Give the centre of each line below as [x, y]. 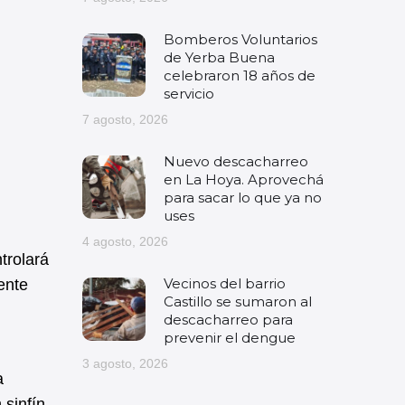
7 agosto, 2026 [125, 119]
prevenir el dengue [230, 338]
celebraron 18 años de [240, 75]
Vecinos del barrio [225, 283]
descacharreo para [228, 320]
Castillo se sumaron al [238, 301]
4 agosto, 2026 [125, 241]
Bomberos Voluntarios [240, 39]
